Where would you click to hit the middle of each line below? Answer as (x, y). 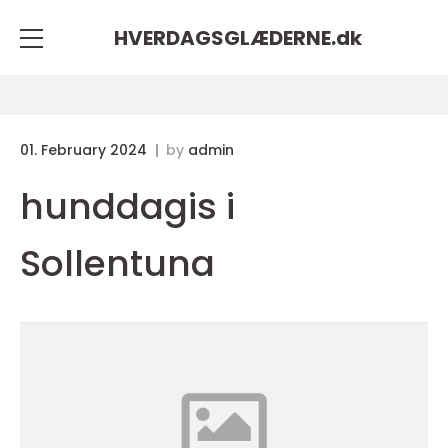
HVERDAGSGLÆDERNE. (225, 37)
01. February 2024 (85, 150)
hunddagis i (127, 206)
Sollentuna (117, 263)
